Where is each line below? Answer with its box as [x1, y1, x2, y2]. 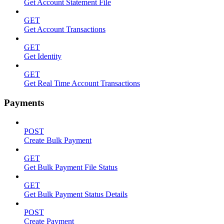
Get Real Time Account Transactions [24, 79, 140, 88]
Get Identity [24, 52, 61, 61]
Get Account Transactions [24, 25, 105, 34]
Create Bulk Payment [24, 135, 91, 144]
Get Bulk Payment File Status [24, 162, 117, 171]
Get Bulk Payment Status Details [24, 189, 127, 198]
